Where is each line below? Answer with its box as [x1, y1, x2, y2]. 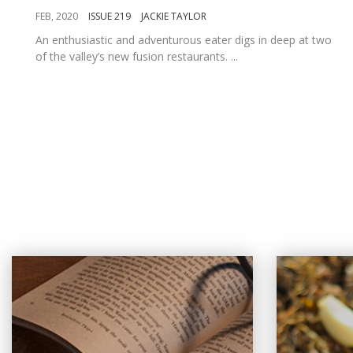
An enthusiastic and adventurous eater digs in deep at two [35, 32, 332, 47]
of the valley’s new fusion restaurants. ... [35, 49, 238, 64]
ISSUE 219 [88, 9, 131, 23]
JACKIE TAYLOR [141, 9, 206, 23]
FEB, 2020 [35, 9, 78, 23]
